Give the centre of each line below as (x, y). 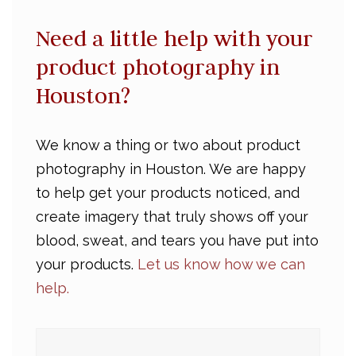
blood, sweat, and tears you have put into (177, 240)
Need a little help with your (174, 38)
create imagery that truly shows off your (172, 217)
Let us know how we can (221, 264)
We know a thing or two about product (168, 145)
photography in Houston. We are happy (171, 169)
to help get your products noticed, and (168, 193)
